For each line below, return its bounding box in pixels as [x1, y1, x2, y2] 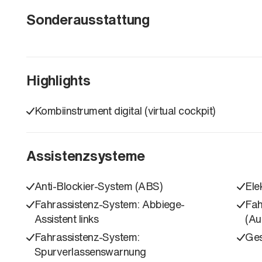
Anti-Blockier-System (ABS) [35, 178, 163, 194]
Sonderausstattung [26, 8, 150, 30]
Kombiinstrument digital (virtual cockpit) [35, 102, 216, 118]
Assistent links [35, 211, 99, 226]
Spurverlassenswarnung [35, 243, 146, 259]
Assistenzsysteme [26, 144, 146, 166]
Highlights [26, 69, 91, 91]
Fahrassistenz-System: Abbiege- [35, 196, 185, 212]
